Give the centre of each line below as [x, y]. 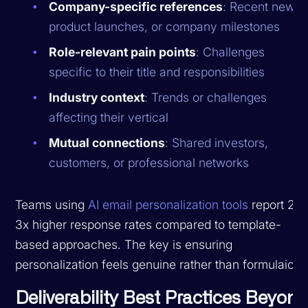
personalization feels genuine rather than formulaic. [157, 264]
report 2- [275, 204]
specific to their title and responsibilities [157, 71]
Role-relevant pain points [123, 52]
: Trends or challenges [206, 97]
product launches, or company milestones [165, 26]
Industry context [97, 97]
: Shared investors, [217, 142]
